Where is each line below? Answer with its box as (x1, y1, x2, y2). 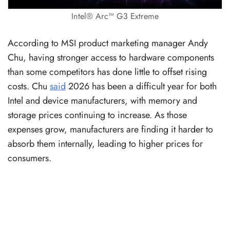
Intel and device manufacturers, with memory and (8, 93, 197, 107)
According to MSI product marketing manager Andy (8, 36, 208, 50)
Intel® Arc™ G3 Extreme (71, 10, 159, 22)
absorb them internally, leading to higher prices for (8, 137, 203, 150)
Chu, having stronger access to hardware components (8, 50, 214, 64)
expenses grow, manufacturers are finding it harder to (8, 122, 213, 136)
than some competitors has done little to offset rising (8, 65, 207, 79)
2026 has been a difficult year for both (66, 79, 217, 93)
